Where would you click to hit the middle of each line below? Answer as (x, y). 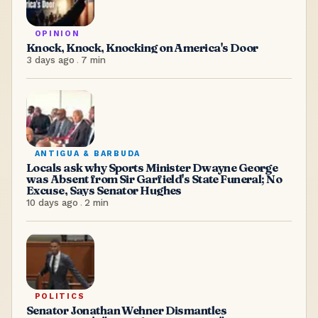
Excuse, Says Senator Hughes (104, 190)
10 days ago (52, 202)
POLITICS (60, 297)
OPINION (57, 33)
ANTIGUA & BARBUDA (88, 154)
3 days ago (50, 60)
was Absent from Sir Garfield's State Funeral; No (154, 179)
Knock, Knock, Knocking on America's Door (142, 47)
